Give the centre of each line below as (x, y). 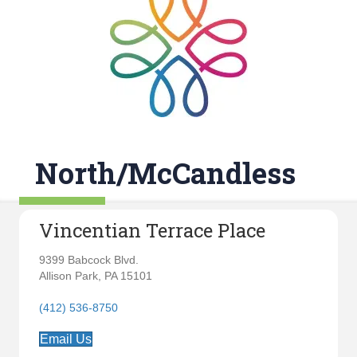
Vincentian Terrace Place (152, 230)
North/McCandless (165, 173)
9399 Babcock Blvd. (89, 260)
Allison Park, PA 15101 (96, 276)
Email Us (66, 339)
